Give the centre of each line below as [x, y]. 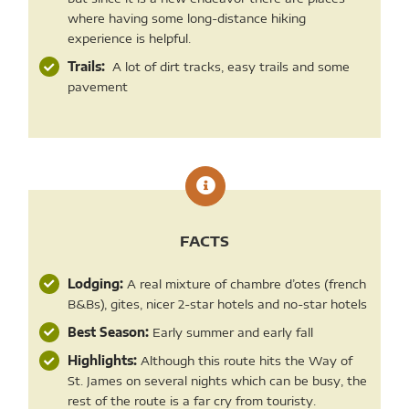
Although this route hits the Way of [244, 361]
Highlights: [102, 361]
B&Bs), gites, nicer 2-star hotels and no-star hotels [217, 304]
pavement [97, 87]
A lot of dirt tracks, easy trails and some [229, 67]
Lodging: [95, 283]
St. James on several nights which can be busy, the [217, 381]
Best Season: [108, 332]
